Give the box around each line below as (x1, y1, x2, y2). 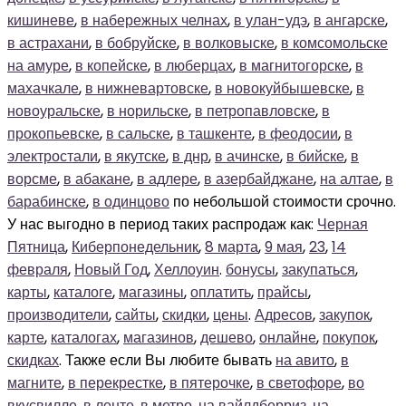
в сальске (106, 123, 170, 144)
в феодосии (258, 123, 338, 144)
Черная (317, 214, 368, 235)
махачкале (7, 78, 79, 99)
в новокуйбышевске (215, 78, 350, 99)
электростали (7, 146, 98, 167)
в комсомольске (281, 33, 388, 53)
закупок (319, 304, 370, 325)
